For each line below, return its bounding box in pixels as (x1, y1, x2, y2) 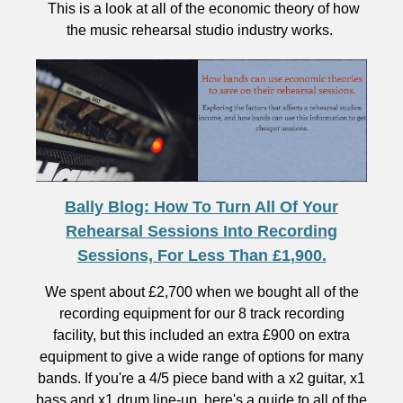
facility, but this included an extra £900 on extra (53, 327, 350, 343)
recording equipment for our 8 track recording (58, 306, 345, 321)
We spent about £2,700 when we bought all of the (44, 284, 359, 300)
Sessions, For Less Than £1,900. (76, 246, 327, 264)
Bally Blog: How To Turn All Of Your (65, 198, 338, 216)
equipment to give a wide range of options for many (40, 349, 363, 364)
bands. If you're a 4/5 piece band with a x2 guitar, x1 (38, 371, 365, 386)
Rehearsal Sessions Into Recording (66, 222, 337, 240)
